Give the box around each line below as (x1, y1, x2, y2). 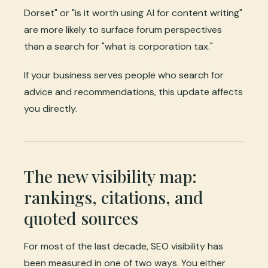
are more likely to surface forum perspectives (24, 23, 222, 36)
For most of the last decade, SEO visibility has (24, 240, 223, 253)
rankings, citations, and (24, 186, 203, 209)
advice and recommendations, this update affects (24, 86, 243, 99)
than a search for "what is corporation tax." (24, 40, 213, 53)
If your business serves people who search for (24, 69, 224, 82)
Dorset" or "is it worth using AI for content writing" (24, 7, 242, 20)
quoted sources (24, 207, 138, 230)
